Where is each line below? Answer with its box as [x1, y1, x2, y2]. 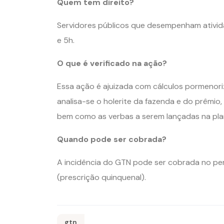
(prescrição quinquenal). [57, 172, 146, 182]
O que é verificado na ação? [57, 58, 167, 68]
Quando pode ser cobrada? [57, 134, 166, 144]
